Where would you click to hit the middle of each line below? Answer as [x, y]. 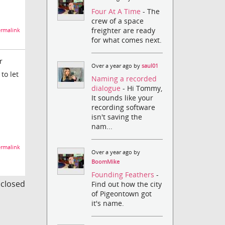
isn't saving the [117, 117]
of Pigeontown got [122, 194]
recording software [124, 107]
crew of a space [118, 21]
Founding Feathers [124, 175]
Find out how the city [127, 184]
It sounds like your [123, 97]
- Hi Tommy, [143, 88]
